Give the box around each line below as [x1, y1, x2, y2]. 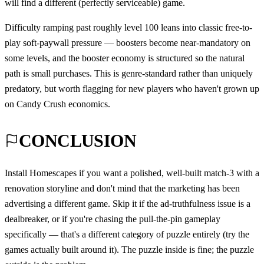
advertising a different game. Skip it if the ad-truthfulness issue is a [5, 198, 250, 209]
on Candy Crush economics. [5, 98, 110, 109]
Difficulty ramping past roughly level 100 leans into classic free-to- [5, 22, 252, 32]
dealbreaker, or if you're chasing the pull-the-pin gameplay [5, 213, 220, 224]
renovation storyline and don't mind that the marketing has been [5, 183, 240, 193]
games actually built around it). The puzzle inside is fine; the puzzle [5, 244, 254, 255]
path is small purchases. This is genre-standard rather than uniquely [5, 68, 253, 78]
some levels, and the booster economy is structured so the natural [5, 52, 245, 63]
